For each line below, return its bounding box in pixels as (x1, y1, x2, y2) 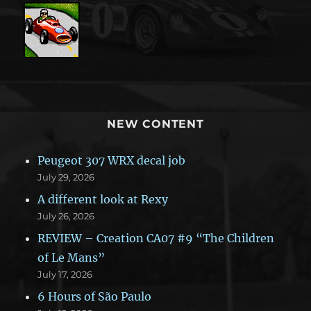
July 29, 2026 (37, 171, 95, 183)
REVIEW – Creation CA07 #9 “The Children (37, 230, 275, 245)
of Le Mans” (37, 250, 106, 264)
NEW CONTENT (107, 117, 204, 131)
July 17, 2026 (37, 268, 93, 280)
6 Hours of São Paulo (37, 289, 152, 303)
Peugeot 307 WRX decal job (37, 153, 186, 167)
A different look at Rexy (37, 192, 169, 206)
